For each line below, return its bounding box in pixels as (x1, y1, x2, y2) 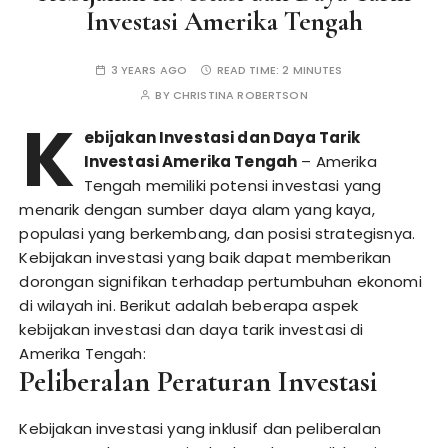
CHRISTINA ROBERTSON (172, 87, 308, 103)
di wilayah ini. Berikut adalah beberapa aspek (19, 295, 359, 316)
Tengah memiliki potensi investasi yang (83, 175, 382, 196)
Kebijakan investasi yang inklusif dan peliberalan (19, 418, 381, 439)
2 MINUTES (282, 62, 343, 78)
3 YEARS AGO (110, 62, 188, 78)
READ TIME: (216, 62, 283, 78)
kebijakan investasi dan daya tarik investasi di (19, 319, 364, 340)
